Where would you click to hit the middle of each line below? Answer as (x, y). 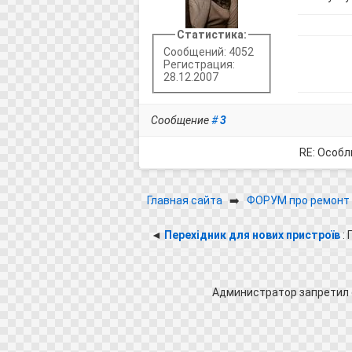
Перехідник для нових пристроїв (252, 235)
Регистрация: (199, 65)
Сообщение (181, 120)
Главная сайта (184, 200)
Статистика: (211, 34)
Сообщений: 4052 (209, 52)
